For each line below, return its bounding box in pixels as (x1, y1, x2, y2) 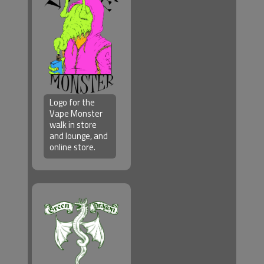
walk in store (49, 117, 97, 131)
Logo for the (49, 95, 95, 109)
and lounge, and (49, 128, 108, 143)
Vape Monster (49, 106, 103, 120)
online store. (49, 140, 96, 154)
